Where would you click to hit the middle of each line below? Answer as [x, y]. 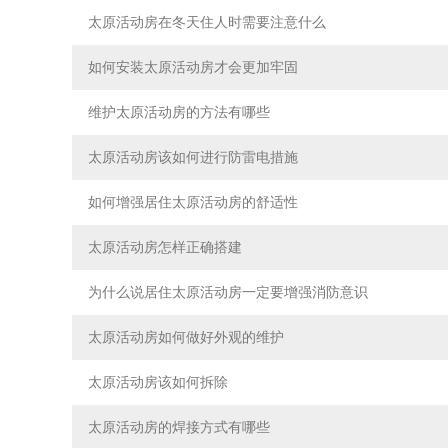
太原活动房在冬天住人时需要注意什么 [207, 22]
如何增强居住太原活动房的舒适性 [193, 202]
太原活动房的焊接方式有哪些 [179, 427]
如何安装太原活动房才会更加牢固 [193, 67]
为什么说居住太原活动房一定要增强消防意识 [228, 292]
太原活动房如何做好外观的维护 [186, 337]
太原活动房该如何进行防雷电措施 [193, 157]
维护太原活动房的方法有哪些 [179, 112]
